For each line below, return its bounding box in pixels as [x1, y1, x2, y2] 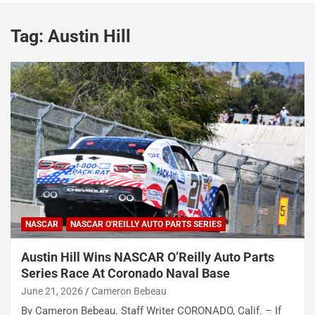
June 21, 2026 [21, 285, 83, 297]
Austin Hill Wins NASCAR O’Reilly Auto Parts [21, 250, 274, 265]
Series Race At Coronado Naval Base [21, 266, 230, 281]
